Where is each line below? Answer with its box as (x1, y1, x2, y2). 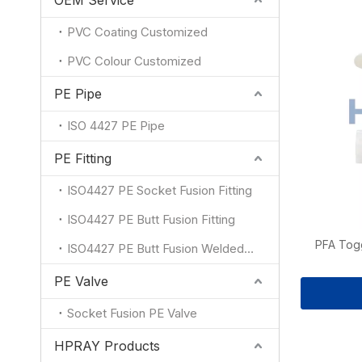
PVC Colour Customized (67, 53, 201, 69)
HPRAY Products (54, 338, 160, 354)
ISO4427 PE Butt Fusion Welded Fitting (244, 241, 254, 256)
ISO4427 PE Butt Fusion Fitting (67, 212, 235, 227)
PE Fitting (54, 150, 112, 166)
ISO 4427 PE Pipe (67, 118, 165, 133)
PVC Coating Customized (67, 24, 208, 40)
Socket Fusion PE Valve (67, 305, 197, 321)
